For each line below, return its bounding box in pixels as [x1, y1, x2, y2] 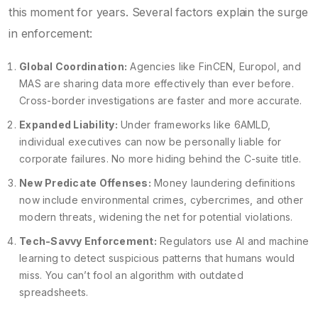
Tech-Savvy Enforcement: [19, 235, 157, 247]
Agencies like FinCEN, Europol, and [127, 60, 301, 72]
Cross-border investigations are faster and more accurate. [19, 94, 302, 106]
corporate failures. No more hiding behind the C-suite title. [19, 153, 301, 165]
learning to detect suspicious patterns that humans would [19, 252, 295, 264]
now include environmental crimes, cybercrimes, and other [19, 194, 303, 206]
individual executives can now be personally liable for [19, 136, 282, 148]
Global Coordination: [19, 60, 127, 72]
